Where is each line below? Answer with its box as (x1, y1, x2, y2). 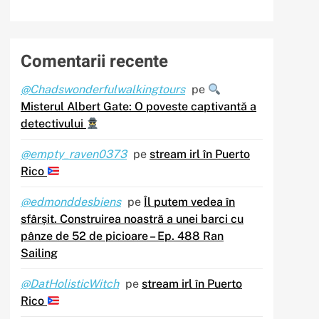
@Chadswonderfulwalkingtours (21, 83, 185, 97)
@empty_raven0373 (21, 147, 127, 162)
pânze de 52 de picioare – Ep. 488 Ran (21, 229, 224, 244)
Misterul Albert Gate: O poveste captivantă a (21, 100, 256, 114)
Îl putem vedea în (144, 195, 235, 209)
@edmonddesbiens (21, 195, 121, 209)
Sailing (21, 246, 58, 261)
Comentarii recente (21, 49, 168, 75)
